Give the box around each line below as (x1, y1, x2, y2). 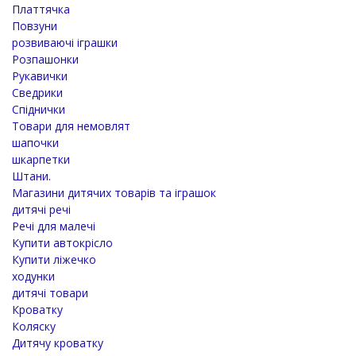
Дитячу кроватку (12, 335, 103, 350)
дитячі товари (12, 284, 88, 300)
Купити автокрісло (12, 234, 113, 250)
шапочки (12, 134, 59, 150)
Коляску (12, 318, 56, 334)
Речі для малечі (12, 218, 95, 234)
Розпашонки (12, 51, 79, 67)
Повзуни (12, 17, 57, 33)
